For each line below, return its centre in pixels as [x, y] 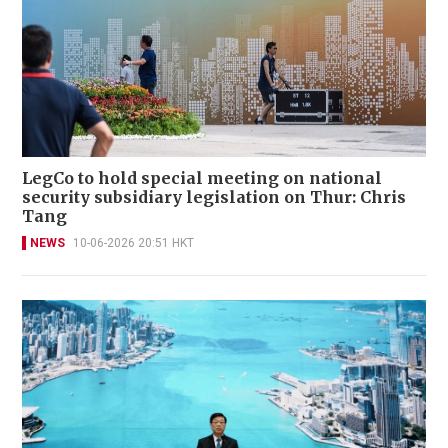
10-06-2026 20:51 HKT [133, 242]
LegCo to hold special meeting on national [202, 177]
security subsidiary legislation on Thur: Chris [214, 196]
